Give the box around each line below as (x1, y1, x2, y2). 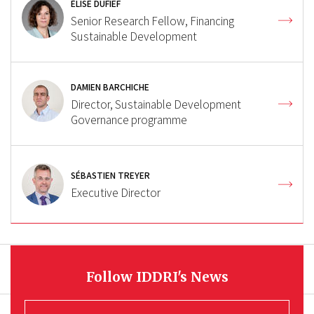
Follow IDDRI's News (86, 268, 228, 285)
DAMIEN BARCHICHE (71, 81, 149, 93)
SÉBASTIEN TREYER (71, 169, 150, 182)
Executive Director (71, 185, 161, 200)
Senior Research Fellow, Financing (71, 13, 234, 29)
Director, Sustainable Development (71, 97, 241, 112)
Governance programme (71, 112, 187, 128)
